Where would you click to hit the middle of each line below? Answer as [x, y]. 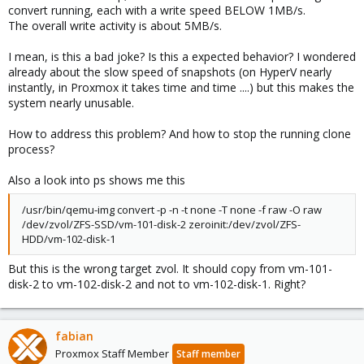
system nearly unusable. [71, 103]
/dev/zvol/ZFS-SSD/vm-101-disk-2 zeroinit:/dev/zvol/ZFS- [161, 224]
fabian [74, 336]
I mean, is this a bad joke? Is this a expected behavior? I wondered [182, 56]
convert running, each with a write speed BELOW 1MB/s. [157, 10]
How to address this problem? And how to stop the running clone [180, 134]
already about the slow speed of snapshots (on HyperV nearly [170, 72]
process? [31, 149]
